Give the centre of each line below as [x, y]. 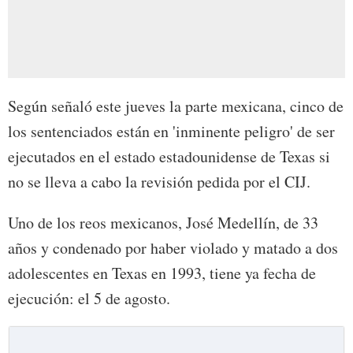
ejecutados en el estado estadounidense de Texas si [169, 157]
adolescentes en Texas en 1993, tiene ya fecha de [162, 273]
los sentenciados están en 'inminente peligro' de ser [171, 132]
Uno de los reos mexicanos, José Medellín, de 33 [163, 223]
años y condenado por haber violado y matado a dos [173, 248]
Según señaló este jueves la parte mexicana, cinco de [176, 106]
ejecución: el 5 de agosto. [89, 299]
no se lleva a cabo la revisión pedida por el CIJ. [159, 182]
